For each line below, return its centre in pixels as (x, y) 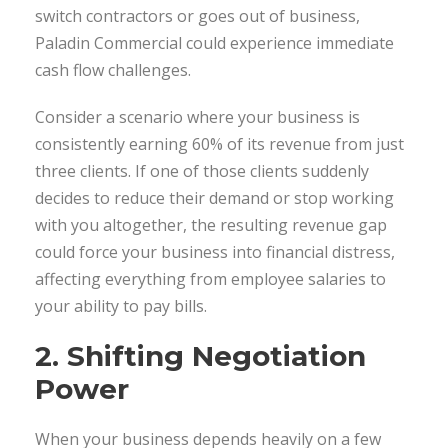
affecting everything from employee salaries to (210, 278)
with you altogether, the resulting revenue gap (211, 224)
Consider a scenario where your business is (197, 116)
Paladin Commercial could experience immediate (214, 42)
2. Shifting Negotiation (200, 355)
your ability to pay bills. (121, 305)
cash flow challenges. (113, 69)
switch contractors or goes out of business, (197, 15)
